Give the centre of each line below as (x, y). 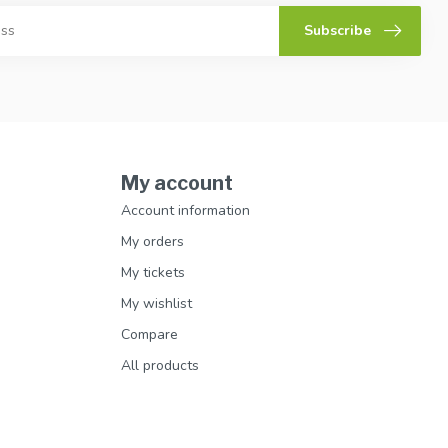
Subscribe (337, 31)
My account (177, 182)
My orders (152, 241)
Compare (149, 334)
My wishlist (156, 303)
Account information (185, 210)
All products (160, 365)
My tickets (153, 272)
